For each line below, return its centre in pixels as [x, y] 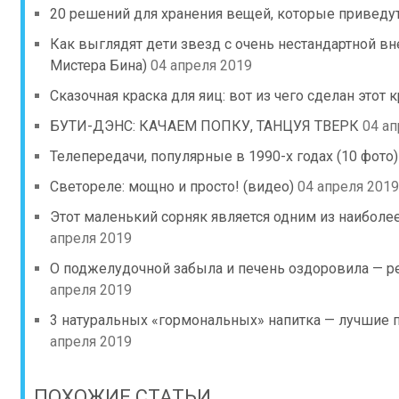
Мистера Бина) [98, 65]
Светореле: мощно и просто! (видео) [172, 187]
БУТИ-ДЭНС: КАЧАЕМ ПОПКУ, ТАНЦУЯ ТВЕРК [204, 126]
